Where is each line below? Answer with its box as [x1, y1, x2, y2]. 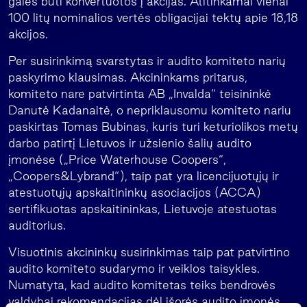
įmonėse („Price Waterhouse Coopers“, [8, 153, 226, 166]
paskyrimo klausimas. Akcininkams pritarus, [8, 71, 247, 84]
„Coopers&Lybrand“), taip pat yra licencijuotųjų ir [8, 169, 279, 182]
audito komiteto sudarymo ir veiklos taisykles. [8, 262, 260, 275]
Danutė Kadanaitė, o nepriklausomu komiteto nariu [8, 103, 291, 116]
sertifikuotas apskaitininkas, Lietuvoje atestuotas [8, 202, 277, 215]
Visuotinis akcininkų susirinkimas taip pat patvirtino [8, 245, 290, 258]
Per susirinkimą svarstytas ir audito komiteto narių [8, 54, 286, 67]
